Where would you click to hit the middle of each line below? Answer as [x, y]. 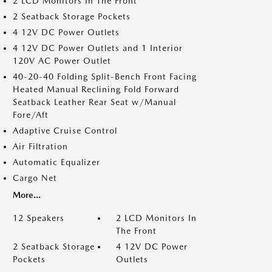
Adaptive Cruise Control [65, 131]
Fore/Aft [31, 115]
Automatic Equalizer [56, 162]
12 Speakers [39, 218]
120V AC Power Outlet [62, 61]
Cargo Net [35, 178]
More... [27, 195]
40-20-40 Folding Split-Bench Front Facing [105, 76]
